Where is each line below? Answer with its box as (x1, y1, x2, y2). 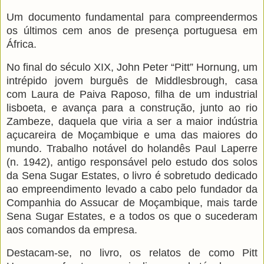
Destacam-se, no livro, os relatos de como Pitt (6, 246, 258, 259)
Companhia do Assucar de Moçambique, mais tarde (6, 196, 258, 209)
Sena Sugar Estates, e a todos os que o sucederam (6, 210, 258, 222)
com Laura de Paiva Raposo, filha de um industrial (6, 88, 258, 100)
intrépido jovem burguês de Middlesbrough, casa (6, 74, 258, 87)
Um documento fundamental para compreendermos (6, 11, 258, 24)
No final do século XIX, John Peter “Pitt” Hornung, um (6, 61, 258, 73)
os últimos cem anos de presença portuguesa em (6, 25, 258, 37)
